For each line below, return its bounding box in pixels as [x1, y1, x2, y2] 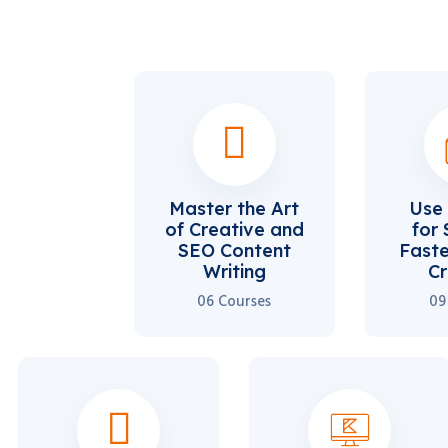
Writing [202, 259, 266, 283]
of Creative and [164, 217, 304, 241]
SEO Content [177, 238, 291, 262]
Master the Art [169, 196, 300, 220]
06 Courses [197, 289, 272, 314]
